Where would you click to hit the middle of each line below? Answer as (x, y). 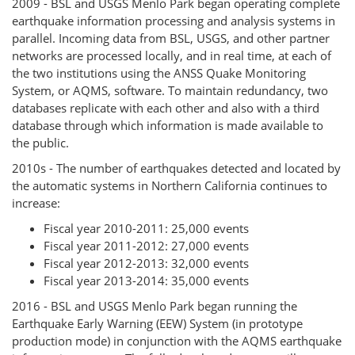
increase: (36, 203)
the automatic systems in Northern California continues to (170, 185)
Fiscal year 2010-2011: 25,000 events (146, 228)
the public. (40, 143)
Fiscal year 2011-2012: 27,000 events (146, 246)
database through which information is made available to (168, 125)
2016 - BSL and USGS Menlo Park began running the (155, 306)
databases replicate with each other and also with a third (166, 108)
